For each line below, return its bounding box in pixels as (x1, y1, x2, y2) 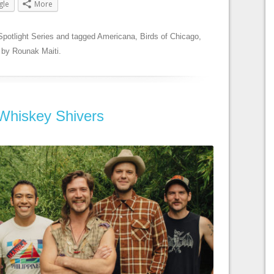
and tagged (54, 32, 97, 42)
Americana (97, 32, 135, 42)
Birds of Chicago (140, 32, 199, 42)
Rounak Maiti (12, 46, 59, 56)
